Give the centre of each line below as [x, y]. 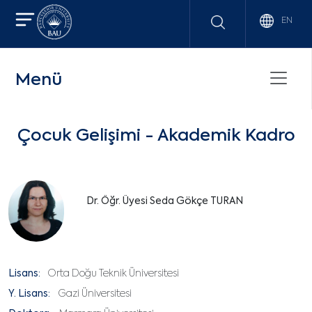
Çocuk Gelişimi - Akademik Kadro [156, 136]
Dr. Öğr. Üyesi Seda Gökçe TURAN [165, 201]
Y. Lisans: [29, 294]
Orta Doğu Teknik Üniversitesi [114, 274]
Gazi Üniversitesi [95, 294]
